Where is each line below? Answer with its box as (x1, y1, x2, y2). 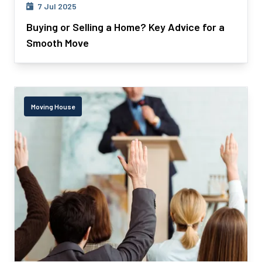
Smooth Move (26, 36, 89, 49)
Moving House (31, 102, 75, 111)
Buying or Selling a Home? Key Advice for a (26, 20, 225, 33)
